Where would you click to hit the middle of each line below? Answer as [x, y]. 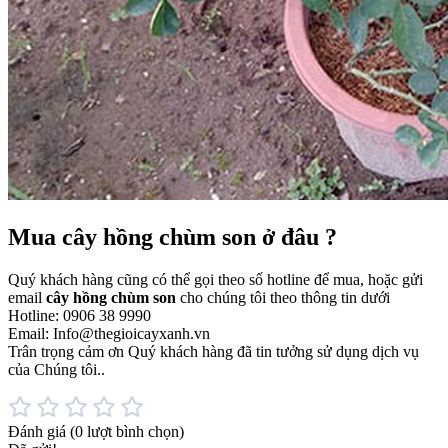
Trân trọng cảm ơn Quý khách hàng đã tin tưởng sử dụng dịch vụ [213, 352]
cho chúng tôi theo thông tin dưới [283, 298]
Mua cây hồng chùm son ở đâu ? [172, 237]
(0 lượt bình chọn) [127, 432]
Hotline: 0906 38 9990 [79, 316]
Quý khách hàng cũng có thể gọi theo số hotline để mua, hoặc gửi [215, 280]
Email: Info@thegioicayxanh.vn [109, 334]
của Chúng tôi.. [56, 370]
